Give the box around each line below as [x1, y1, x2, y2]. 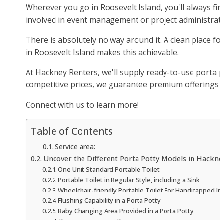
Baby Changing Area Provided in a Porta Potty [58, 206, 194, 215]
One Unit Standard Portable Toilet [58, 165, 160, 174]
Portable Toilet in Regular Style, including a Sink [58, 175, 200, 184]
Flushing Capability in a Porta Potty [58, 196, 161, 205]
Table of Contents [31, 124, 113, 138]
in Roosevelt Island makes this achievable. [26, 47, 179, 57]
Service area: [55, 142, 95, 151]
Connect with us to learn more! [26, 99, 138, 110]
